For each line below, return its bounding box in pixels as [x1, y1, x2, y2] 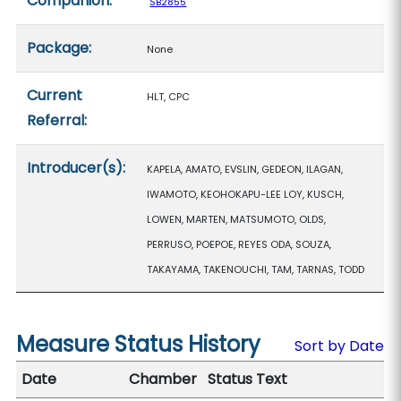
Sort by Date [294, 336, 384, 356]
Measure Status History [16, 329, 261, 359]
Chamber [129, 369, 198, 389]
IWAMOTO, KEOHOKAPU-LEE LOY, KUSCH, [147, 187, 345, 201]
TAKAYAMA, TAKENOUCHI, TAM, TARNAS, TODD [147, 262, 365, 277]
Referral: [27, 110, 88, 131]
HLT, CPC [147, 90, 191, 104]
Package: [27, 38, 92, 58]
